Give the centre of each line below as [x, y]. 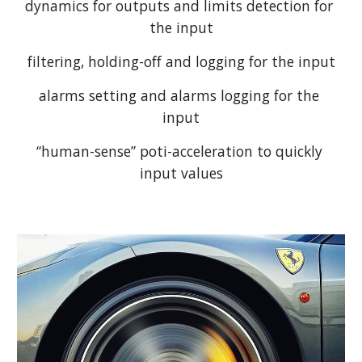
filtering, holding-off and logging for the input [181, 61]
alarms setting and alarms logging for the [179, 95]
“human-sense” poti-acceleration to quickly [179, 151]
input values [181, 173]
